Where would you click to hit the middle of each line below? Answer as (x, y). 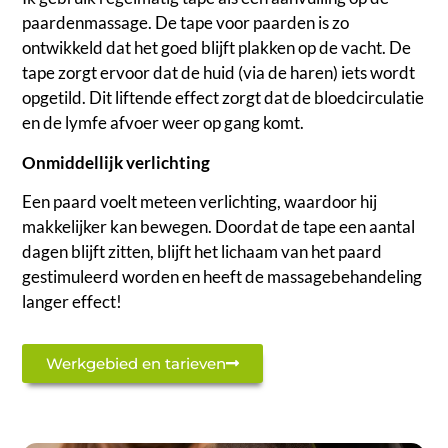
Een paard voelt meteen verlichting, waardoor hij (200, 202)
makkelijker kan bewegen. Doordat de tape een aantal (219, 227)
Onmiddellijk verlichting (116, 162)
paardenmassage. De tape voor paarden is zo (186, 23)
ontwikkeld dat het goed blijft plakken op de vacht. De (217, 48)
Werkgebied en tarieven (136, 363)
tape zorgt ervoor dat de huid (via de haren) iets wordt (219, 73)
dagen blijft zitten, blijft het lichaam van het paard (202, 252)
